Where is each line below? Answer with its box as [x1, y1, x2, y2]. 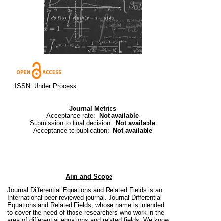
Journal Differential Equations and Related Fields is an [7, 186, 162, 194]
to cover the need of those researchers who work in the [7, 209, 164, 217]
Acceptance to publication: [33, 127, 113, 135]
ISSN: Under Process [15, 82, 76, 90]
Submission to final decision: [30, 119, 116, 127]
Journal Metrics [69, 105, 116, 112]
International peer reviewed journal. [7, 194, 109, 202]
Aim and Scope [65, 173, 112, 181]
